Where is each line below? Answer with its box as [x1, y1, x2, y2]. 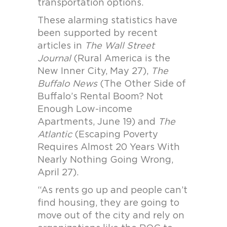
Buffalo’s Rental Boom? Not [37, 92, 163, 101]
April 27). [37, 168, 79, 177]
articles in [37, 42, 85, 51]
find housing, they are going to [37, 199, 179, 208]
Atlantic [37, 130, 72, 139]
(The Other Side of [97, 80, 186, 89]
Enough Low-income [37, 105, 132, 114]
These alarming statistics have [37, 16, 177, 25]
